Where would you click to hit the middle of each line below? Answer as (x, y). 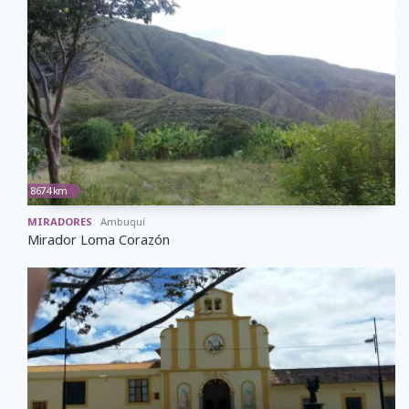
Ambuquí (123, 221)
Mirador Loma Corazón (99, 239)
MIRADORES (60, 221)
